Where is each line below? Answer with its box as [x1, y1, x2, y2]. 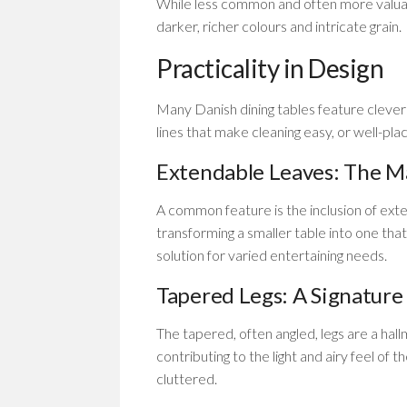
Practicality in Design [156, 53, 383, 84]
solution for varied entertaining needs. [156, 246, 387, 263]
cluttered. [156, 370, 217, 387]
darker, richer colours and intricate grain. [156, 17, 402, 35]
